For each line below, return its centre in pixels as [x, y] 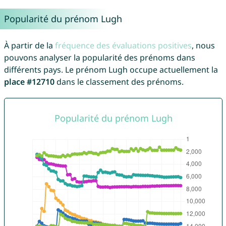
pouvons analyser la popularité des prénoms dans [99, 58]
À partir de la [29, 46]
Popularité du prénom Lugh [63, 19]
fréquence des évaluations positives [123, 46]
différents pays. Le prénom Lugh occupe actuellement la [111, 70]
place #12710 [29, 82]
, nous [203, 46]
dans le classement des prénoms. [119, 82]
